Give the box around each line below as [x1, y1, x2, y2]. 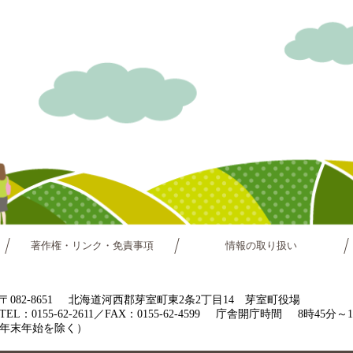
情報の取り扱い [225, 240, 298, 251]
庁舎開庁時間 [215, 307, 282, 320]
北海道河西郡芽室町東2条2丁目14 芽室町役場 [68, 293, 300, 306]
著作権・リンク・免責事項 [31, 240, 154, 251]
